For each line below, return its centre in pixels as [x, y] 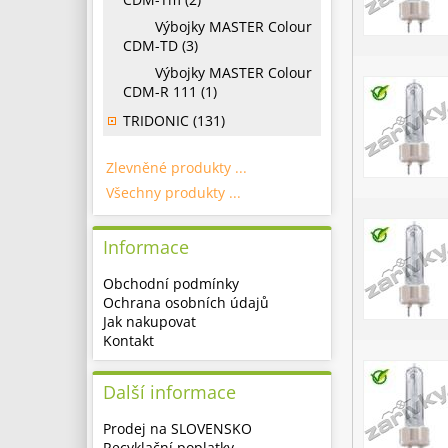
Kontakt [128, 340]
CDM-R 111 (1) [170, 91]
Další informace [169, 392]
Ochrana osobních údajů [186, 302]
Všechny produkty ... [173, 192]
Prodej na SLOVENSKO [177, 428]
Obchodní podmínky [171, 283]
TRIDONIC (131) [174, 120]
